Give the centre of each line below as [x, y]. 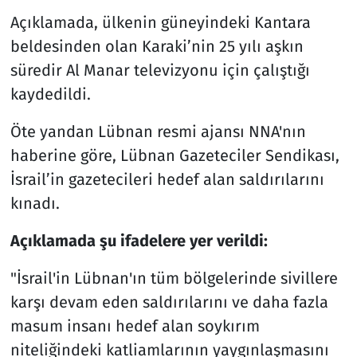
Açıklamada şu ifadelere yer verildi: [139, 240]
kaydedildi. [50, 94]
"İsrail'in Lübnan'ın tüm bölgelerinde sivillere [174, 278]
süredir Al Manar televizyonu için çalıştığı [160, 70]
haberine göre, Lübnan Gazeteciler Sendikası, [175, 155]
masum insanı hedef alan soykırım [135, 326]
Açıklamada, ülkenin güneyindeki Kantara [160, 22]
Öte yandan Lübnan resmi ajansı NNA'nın [158, 131]
